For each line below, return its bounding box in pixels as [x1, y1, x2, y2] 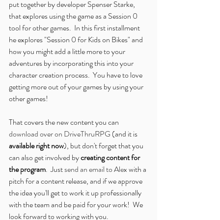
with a [127, 164, 148, 175]
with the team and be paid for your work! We [9, 199, 144, 211]
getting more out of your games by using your [9, 81, 145, 93]
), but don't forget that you [64, 140, 145, 152]
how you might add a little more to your [9, 46, 127, 57]
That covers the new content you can [9, 116, 120, 128]
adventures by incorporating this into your [9, 57, 135, 69]
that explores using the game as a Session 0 [9, 10, 139, 22]
